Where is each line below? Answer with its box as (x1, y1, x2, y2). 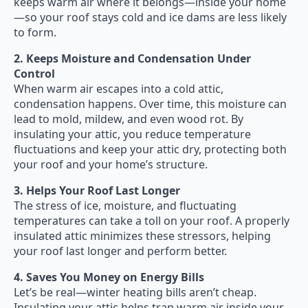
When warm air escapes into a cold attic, (14, 80, 223, 96)
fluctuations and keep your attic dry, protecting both (14, 141, 287, 157)
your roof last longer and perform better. (14, 243, 227, 258)
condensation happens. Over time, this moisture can (14, 96, 287, 111)
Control (14, 65, 55, 81)
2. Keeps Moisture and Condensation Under (14, 50, 251, 66)
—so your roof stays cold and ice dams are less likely (14, 9, 287, 25)
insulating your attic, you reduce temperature (14, 126, 251, 142)
